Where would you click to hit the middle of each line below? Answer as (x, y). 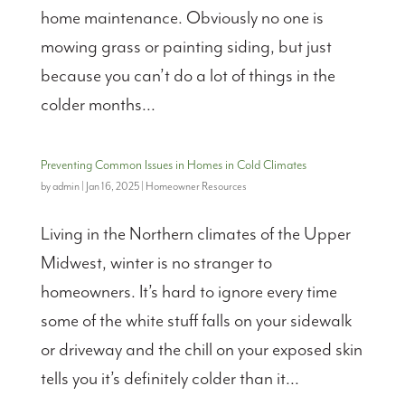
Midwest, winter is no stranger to (156, 264)
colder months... (98, 106)
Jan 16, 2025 (112, 187)
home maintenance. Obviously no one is (182, 19)
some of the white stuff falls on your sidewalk (196, 322)
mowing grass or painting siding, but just (186, 48)
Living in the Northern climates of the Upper (195, 235)
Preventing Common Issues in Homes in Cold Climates (173, 166)
